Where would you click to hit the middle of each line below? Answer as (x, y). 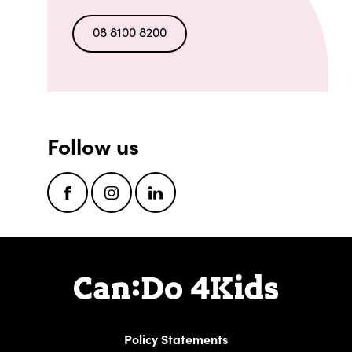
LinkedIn (183, 202)
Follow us (93, 146)
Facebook (101, 202)
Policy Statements (176, 339)
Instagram (147, 202)
